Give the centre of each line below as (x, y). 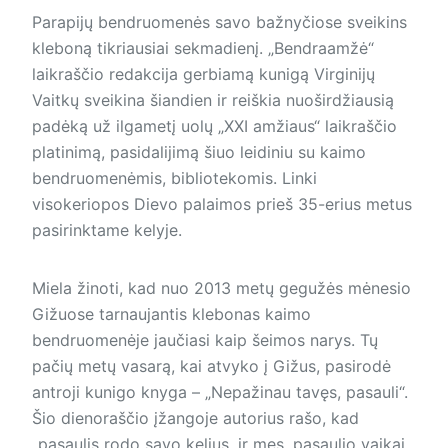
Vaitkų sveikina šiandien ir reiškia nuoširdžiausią (213, 99)
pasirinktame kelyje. (107, 229)
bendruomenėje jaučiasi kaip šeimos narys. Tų (205, 339)
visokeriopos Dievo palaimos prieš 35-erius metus (222, 203)
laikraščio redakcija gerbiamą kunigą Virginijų (203, 73)
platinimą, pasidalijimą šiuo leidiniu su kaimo (199, 151)
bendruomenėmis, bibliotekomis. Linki (174, 177)
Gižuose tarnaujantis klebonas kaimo (171, 313)
